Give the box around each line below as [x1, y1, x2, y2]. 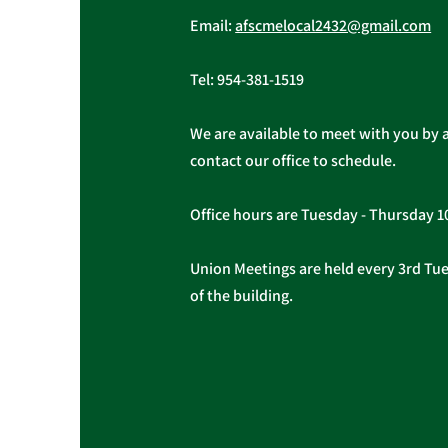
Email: [190, 15, 236, 37]
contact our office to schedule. [190, 150, 403, 172]
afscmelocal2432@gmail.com [235, 15, 432, 37]
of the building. [190, 285, 294, 307]
